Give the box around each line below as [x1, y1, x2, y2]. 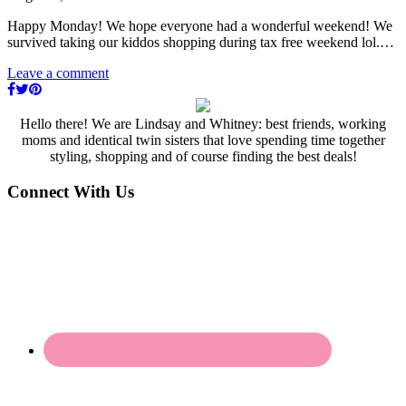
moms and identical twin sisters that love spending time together [21, 132, 385, 149]
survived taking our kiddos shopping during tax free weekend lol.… [7, 34, 394, 51]
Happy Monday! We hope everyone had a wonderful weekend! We [7, 18, 392, 34]
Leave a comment [7, 65, 109, 82]
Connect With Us [7, 181, 134, 201]
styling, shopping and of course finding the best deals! [49, 149, 357, 165]
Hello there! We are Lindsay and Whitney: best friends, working [20, 116, 386, 132]
